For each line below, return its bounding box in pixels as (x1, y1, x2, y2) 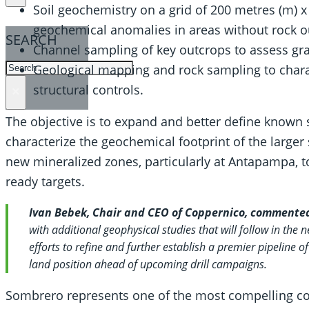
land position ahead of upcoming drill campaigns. (29, 256, 267, 272)
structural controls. (33, 81, 143, 98)
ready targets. (6, 173, 85, 190)
